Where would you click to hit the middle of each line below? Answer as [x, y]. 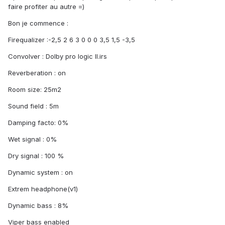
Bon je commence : [38, 23]
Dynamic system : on [40, 173]
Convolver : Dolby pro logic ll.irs [58, 57]
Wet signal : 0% [32, 139]
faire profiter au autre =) [46, 7]
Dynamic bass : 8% [38, 206]
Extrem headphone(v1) [43, 189]
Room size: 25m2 [35, 90]
